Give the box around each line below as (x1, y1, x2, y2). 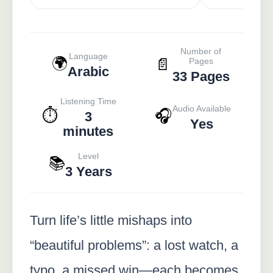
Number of (180, 46, 221, 56)
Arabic (67, 63, 109, 79)
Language (68, 51, 108, 61)
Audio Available (172, 103, 231, 113)
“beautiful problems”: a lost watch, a (30, 237, 238, 253)
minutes (63, 123, 113, 139)
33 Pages (172, 68, 230, 84)
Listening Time (60, 96, 116, 106)
